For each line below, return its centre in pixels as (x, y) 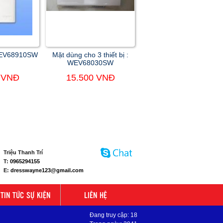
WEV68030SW (90, 63)
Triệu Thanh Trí (23, 153)
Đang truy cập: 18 (113, 215)
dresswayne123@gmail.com (47, 170)
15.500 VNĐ (90, 78)
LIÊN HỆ (96, 195)
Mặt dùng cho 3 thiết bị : (90, 55)
